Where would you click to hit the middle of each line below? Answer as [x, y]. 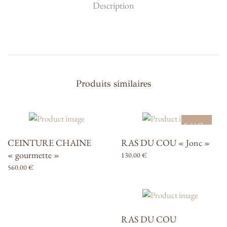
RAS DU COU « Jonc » [165, 143]
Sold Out [196, 125]
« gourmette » [33, 155]
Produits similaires [113, 84]
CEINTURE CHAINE [49, 143]
